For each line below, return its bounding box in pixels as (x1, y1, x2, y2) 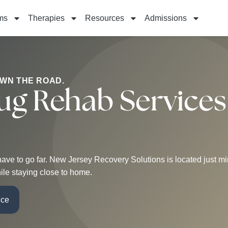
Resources (84, 14, 124, 22)
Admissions (144, 14, 187, 22)
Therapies (27, 14, 65, 22)
